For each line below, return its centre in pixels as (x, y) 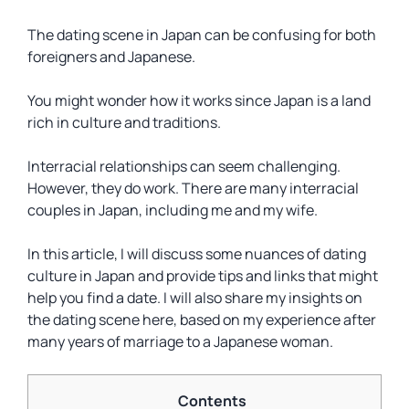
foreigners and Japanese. (111, 57)
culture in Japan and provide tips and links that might (203, 276)
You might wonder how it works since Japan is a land (199, 100)
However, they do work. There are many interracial (193, 188)
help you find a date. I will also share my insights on (195, 298)
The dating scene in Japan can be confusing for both (202, 35)
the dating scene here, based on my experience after (202, 320)
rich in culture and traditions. (124, 122)
